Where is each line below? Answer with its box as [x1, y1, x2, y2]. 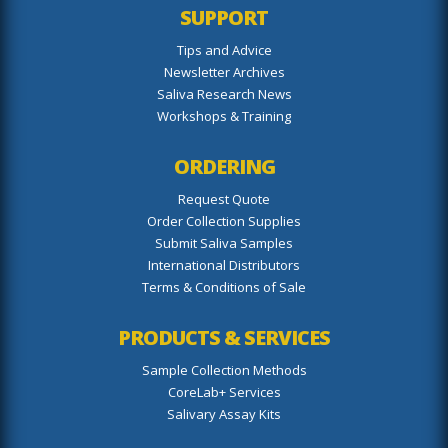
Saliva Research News [156, 84, 292, 103]
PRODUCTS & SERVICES [118, 323, 330, 351]
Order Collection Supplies [147, 211, 301, 230]
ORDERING [173, 152, 275, 180]
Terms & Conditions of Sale [142, 277, 306, 296]
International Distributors [148, 255, 300, 274]
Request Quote [178, 189, 270, 208]
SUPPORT [180, 3, 268, 31]
